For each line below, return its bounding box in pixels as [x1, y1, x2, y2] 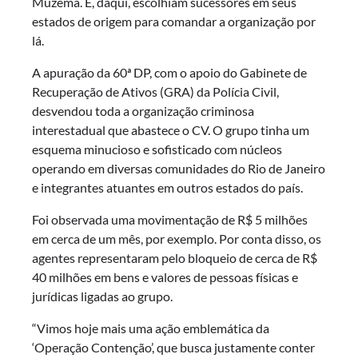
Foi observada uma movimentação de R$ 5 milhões [32, 212, 308, 228]
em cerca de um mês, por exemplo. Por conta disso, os [32, 231, 321, 247]
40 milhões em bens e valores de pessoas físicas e [32, 269, 298, 285]
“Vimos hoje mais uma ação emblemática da [32, 320, 269, 336]
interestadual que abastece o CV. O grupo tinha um [32, 122, 309, 138]
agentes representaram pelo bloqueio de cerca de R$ [32, 250, 317, 266]
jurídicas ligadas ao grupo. [32, 288, 173, 304]
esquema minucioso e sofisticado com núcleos [32, 141, 282, 157]
